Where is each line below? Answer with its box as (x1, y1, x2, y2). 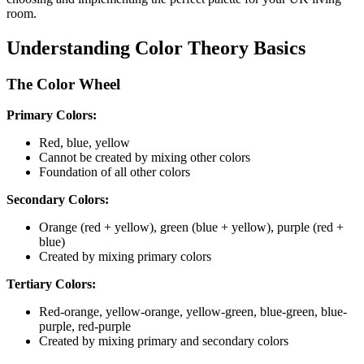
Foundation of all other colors (39, 165, 190, 180)
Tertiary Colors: (6, 277, 96, 292)
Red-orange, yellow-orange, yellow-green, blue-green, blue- (39, 305, 347, 319)
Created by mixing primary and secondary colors (39, 334, 288, 349)
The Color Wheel (6, 75, 120, 93)
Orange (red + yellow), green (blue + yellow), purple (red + (39, 220, 344, 235)
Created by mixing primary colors (39, 249, 211, 264)
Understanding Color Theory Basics (6, 37, 305, 58)
